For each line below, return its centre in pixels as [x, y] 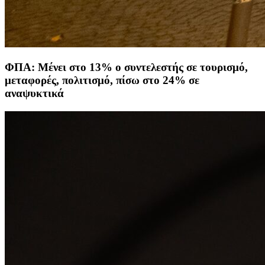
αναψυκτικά [34, 93]
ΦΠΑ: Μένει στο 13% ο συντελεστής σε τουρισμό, [126, 67]
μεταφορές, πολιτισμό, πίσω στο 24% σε [102, 80]
